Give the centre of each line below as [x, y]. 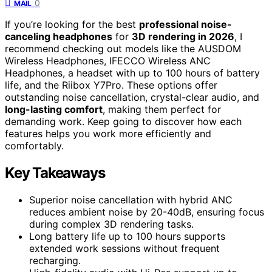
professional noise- [185, 24]
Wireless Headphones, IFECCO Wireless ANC [108, 60]
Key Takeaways [55, 172]
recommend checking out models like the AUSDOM [123, 48]
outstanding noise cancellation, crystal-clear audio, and [132, 97]
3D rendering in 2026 [183, 36]
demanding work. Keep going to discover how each [123, 121]
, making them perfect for [162, 109]
